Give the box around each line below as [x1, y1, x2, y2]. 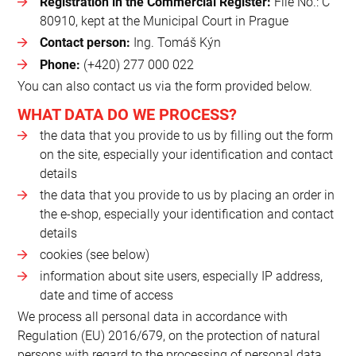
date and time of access [39, 288, 173, 304]
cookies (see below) [39, 247, 149, 263]
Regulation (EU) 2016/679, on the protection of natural [17, 328, 321, 344]
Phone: [39, 56, 80, 72]
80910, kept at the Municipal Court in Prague [39, 14, 288, 29]
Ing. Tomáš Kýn [130, 35, 221, 51]
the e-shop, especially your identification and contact [39, 206, 334, 222]
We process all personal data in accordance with [17, 309, 288, 325]
